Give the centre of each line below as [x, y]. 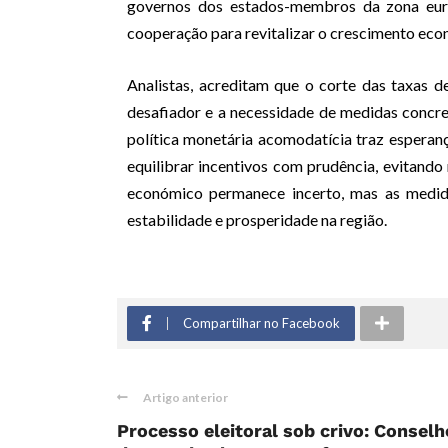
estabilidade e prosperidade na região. [257, 219]
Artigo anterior [185, 397]
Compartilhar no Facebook [261, 322]
